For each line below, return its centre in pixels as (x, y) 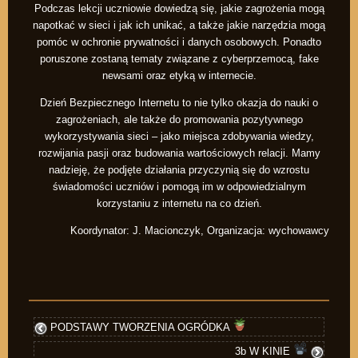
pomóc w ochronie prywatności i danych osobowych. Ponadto (179, 42)
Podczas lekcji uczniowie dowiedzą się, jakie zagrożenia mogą (179, 9)
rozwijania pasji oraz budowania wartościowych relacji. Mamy (179, 153)
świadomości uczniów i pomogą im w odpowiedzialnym (179, 187)
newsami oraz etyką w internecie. (179, 76)
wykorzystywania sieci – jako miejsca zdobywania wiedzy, (179, 137)
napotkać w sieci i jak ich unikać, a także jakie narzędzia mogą (179, 26)
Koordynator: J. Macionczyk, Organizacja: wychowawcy (200, 231)
